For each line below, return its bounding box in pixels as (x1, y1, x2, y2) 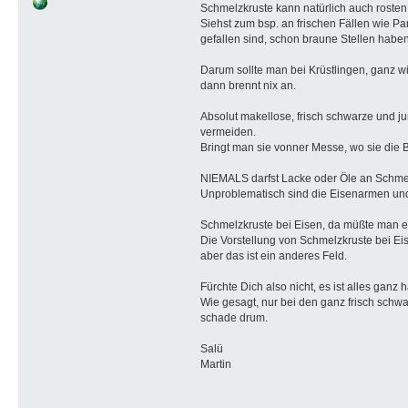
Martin (199, 357, 231, 371)
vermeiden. (199, 125, 256, 138)
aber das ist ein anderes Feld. (199, 249, 347, 262)
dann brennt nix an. (199, 78, 296, 92)
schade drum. (199, 311, 268, 324)
